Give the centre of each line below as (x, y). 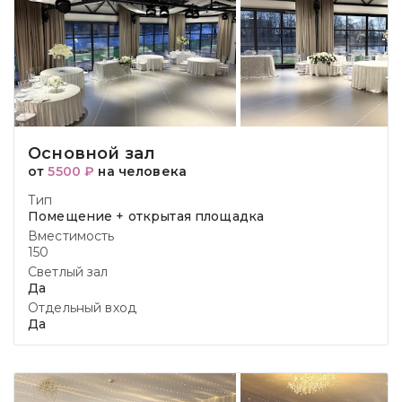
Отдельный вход (82, 308)
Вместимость (71, 236)
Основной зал (92, 153)
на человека (140, 171)
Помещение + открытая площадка (146, 216)
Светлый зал (68, 272)
